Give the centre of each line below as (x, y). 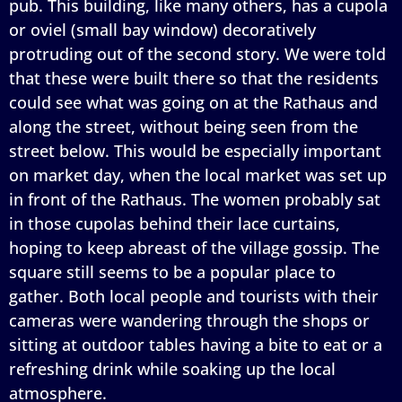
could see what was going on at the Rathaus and (193, 102)
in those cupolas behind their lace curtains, (175, 223)
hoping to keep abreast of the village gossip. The (194, 247)
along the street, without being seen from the (184, 126)
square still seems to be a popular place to (172, 271)
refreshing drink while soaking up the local (172, 368)
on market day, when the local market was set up (198, 175)
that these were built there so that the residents (194, 78)
